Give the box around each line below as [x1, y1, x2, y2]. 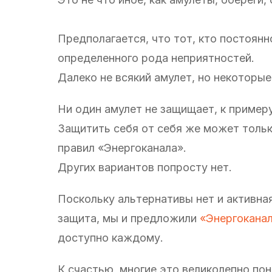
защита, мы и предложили [58, 211, 200, 225]
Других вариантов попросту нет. [58, 160, 232, 174]
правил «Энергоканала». [58, 141, 186, 154]
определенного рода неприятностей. [58, 51, 254, 64]
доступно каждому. [58, 231, 163, 244]
